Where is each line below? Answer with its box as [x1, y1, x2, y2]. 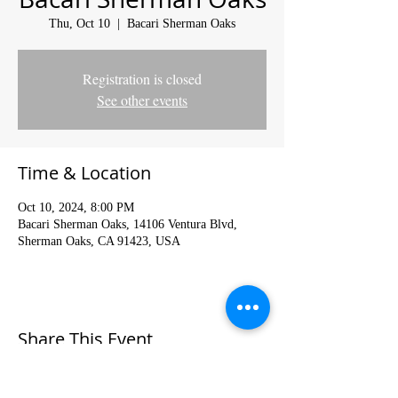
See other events [97, 91, 187, 110]
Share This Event [18, 327, 153, 352]
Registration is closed [83, 69, 202, 89]
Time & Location [18, 161, 151, 186]
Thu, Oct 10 [49, 17, 110, 31]
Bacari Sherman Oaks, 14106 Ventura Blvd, [18, 218, 237, 232]
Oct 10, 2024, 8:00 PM [18, 201, 134, 215]
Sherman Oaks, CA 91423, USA [18, 235, 180, 249]
